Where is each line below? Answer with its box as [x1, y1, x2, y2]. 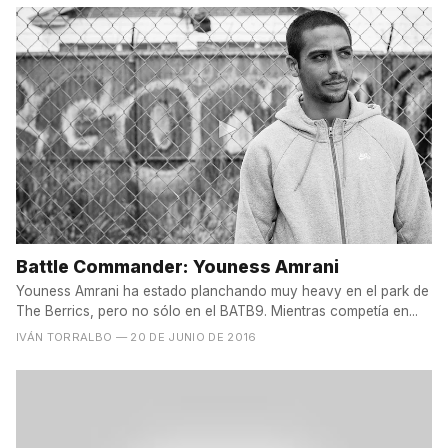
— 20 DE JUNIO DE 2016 [115, 330, 257, 345]
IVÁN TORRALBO [16, 330, 113, 345]
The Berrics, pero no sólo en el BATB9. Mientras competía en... [16, 303, 418, 320]
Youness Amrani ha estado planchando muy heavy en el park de [16, 283, 429, 300]
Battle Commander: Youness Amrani [16, 255, 339, 277]
